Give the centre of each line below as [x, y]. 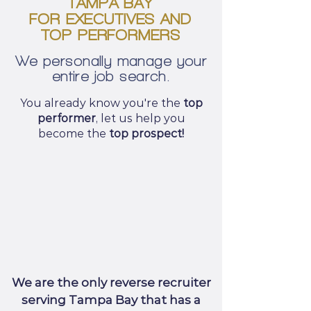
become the [72, 134]
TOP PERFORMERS [110, 35]
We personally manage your [111, 61]
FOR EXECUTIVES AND [110, 19]
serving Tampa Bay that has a [111, 300]
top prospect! [145, 134]
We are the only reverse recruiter [111, 283]
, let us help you [140, 118]
